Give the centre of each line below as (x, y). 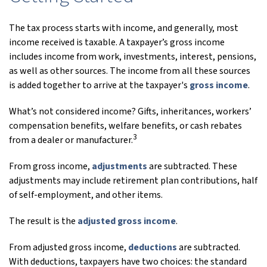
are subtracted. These (192, 166)
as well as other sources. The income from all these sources (130, 71)
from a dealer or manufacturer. (71, 140)
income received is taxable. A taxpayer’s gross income (117, 42)
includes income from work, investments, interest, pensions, (133, 57)
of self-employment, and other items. (86, 195)
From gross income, (50, 166)
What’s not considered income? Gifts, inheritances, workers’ (130, 111)
